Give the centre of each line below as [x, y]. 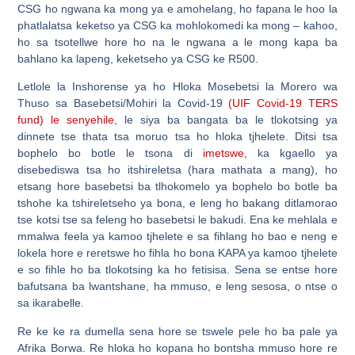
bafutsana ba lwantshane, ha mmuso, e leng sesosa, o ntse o [177, 286]
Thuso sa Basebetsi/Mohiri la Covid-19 [123, 103]
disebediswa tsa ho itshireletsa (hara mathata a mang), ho [177, 170]
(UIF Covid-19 [268, 103]
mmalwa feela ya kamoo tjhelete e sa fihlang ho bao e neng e [177, 237]
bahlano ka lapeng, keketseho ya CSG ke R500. [138, 58]
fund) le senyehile [66, 120]
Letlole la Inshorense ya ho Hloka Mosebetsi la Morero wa [177, 87]
